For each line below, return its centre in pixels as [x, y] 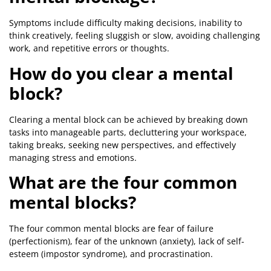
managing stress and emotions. [73, 157]
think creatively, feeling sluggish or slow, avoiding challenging [135, 36]
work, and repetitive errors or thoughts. [89, 48]
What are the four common [123, 182]
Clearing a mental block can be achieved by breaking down [129, 119]
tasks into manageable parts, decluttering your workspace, [128, 132]
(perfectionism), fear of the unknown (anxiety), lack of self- [127, 241]
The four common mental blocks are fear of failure [111, 229]
